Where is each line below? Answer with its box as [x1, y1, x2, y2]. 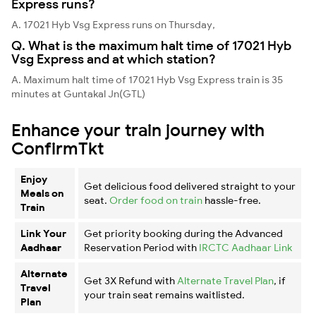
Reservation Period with [84, 241, 199, 254]
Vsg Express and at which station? [11, 50, 216, 67]
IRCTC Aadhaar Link [199, 241, 292, 254]
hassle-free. [202, 193, 261, 207]
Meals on [20, 186, 64, 200]
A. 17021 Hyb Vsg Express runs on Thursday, [11, 18, 215, 31]
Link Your [20, 226, 66, 240]
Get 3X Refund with [84, 274, 177, 287]
